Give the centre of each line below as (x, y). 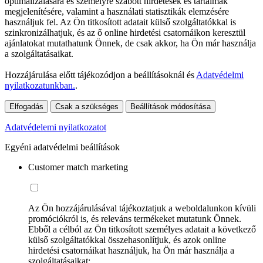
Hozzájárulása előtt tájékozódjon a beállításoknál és (100, 75)
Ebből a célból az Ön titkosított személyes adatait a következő (142, 229)
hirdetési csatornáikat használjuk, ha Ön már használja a (131, 250)
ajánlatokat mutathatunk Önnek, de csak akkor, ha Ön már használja (130, 43)
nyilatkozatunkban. (40, 85)
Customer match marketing (78, 167)
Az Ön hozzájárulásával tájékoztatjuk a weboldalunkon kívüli (142, 208)
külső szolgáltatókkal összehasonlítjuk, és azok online (127, 240)
